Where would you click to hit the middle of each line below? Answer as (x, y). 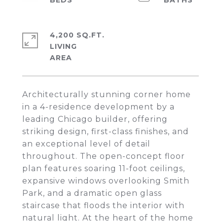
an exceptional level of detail (86, 144)
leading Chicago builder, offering (95, 119)
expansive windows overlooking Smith (106, 181)
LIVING (63, 46)
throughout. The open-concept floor (104, 156)
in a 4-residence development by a (98, 107)
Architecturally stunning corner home (107, 94)
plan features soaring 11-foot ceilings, (104, 168)
